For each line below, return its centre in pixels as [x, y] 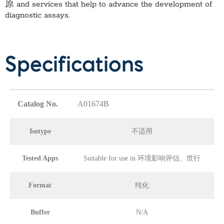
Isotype [40, 131]
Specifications [74, 66]
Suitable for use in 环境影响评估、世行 [142, 158]
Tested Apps [40, 158]
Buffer [40, 212]
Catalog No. [38, 103]
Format [40, 185]
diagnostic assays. [37, 16]
